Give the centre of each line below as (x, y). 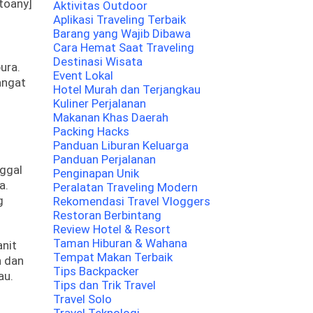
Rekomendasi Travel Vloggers (132, 201)
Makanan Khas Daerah (111, 117)
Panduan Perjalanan (104, 159)
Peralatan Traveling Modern (125, 187)
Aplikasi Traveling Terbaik (119, 20)
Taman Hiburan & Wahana (120, 243)
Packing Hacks (91, 131)
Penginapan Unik (96, 173)
